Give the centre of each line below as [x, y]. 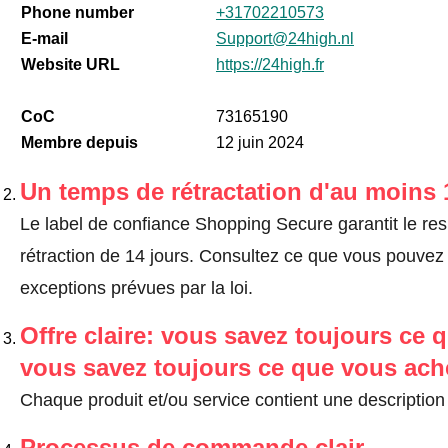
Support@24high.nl [284, 38]
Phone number [77, 12]
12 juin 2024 [259, 142]
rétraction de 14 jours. [109, 255]
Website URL [70, 64]
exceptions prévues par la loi [133, 287]
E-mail [44, 38]
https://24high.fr [269, 64]
